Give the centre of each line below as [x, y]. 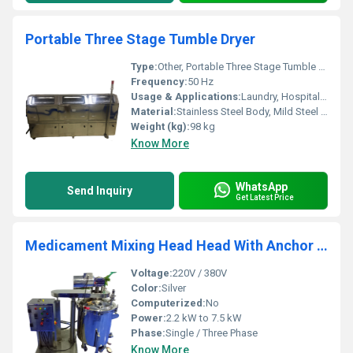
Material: [154, 111]
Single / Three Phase [212, 333]
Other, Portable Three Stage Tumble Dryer [238, 67]
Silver [174, 288]
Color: [146, 288]
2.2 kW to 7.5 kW [204, 318]
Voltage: [152, 273]
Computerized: [168, 303]
